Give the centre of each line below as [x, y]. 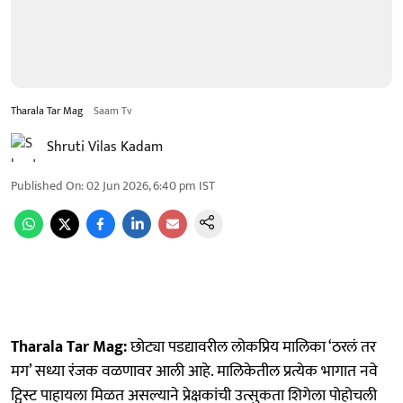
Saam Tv [113, 110]
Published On [46, 185]
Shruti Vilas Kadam [105, 147]
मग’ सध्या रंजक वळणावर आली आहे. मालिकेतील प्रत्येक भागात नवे [194, 371]
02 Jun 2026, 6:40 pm [141, 185]
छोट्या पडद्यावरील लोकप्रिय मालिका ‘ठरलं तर [251, 347]
